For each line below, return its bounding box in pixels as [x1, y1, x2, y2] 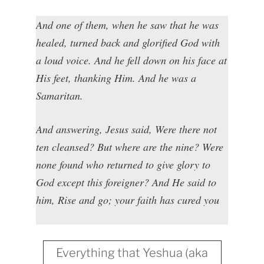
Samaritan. [36, 88, 84, 103]
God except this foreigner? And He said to [36, 174, 217, 189]
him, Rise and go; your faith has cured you [36, 192, 220, 207]
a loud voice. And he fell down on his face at [36, 52, 227, 67]
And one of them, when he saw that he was [36, 17, 219, 32]
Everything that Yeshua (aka [56, 245, 208, 260]
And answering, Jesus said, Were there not [36, 121, 217, 136]
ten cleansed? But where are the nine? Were [36, 139, 224, 154]
